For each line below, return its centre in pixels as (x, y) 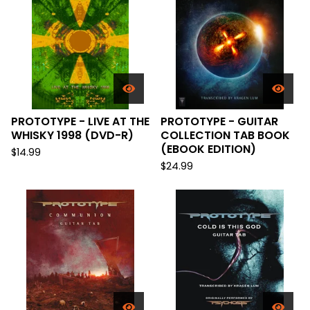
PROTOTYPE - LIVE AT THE (80, 121)
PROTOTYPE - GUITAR (219, 121)
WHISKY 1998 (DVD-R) (72, 135)
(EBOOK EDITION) (208, 149)
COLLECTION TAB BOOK (225, 135)
